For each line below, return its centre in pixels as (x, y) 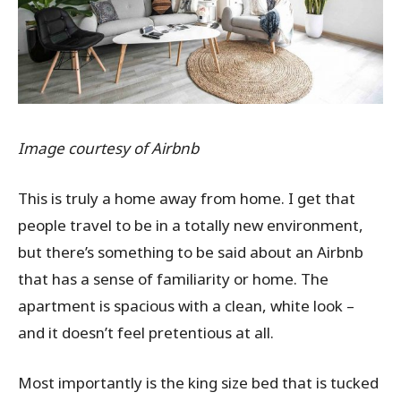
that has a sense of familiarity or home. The (173, 278)
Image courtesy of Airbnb (108, 148)
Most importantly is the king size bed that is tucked (198, 382)
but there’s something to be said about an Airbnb (191, 252)
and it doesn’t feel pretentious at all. (148, 332)
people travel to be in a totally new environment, (191, 225)
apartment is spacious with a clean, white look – (186, 305)
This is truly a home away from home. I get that (187, 198)
